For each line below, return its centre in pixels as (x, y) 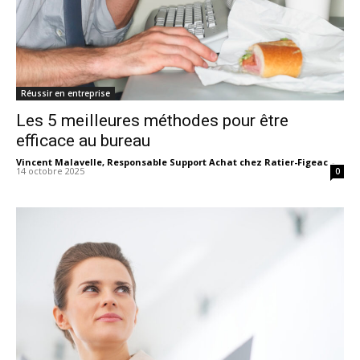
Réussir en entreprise (65, 94)
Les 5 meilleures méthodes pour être (152, 121)
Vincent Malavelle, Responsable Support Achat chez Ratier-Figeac (172, 162)
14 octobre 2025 (50, 171)
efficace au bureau (85, 141)
